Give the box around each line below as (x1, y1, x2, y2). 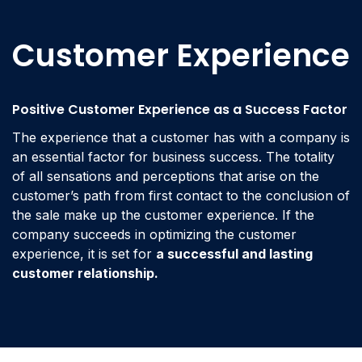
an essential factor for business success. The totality (12, 149, 335, 165)
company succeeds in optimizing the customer (12, 226, 297, 242)
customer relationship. (12, 265, 158, 281)
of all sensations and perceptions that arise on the (12, 168, 319, 184)
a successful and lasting (156, 246, 313, 262)
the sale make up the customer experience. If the (12, 207, 314, 223)
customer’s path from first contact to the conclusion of (12, 187, 350, 204)
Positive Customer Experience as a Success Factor (12, 100, 347, 119)
